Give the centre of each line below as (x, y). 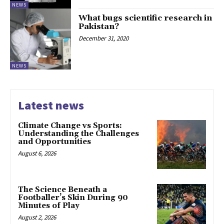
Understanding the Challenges (78, 133)
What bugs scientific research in (145, 18)
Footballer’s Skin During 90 (73, 197)
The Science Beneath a (62, 189)
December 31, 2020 (104, 38)
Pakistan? (99, 26)
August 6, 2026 (37, 153)
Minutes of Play (49, 205)
